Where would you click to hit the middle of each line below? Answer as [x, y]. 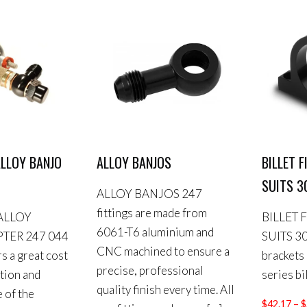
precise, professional [150, 270]
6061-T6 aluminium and [155, 232]
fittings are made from [151, 212]
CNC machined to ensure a [163, 251]
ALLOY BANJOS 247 [149, 193]
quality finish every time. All [165, 289]
